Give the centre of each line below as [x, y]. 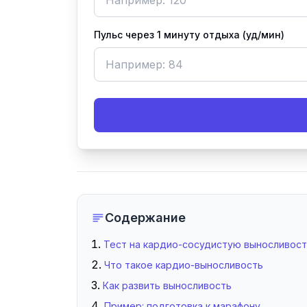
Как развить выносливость [167, 285]
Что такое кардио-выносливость [184, 265]
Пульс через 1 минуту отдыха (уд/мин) [189, 35]
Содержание [145, 218]
